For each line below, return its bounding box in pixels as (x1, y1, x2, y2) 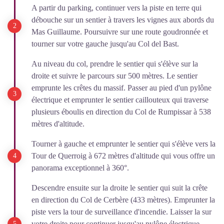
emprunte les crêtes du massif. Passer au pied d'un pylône (31, 83, 211, 92)
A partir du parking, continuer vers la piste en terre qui (31, 3, 201, 12)
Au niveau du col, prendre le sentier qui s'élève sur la (31, 59, 198, 68)
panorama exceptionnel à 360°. (31, 163, 129, 172)
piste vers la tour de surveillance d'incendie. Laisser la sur (31, 207, 211, 216)
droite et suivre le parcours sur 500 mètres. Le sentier (31, 71, 197, 80)
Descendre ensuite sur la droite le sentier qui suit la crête (31, 183, 207, 192)
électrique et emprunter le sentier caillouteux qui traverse (31, 95, 208, 104)
